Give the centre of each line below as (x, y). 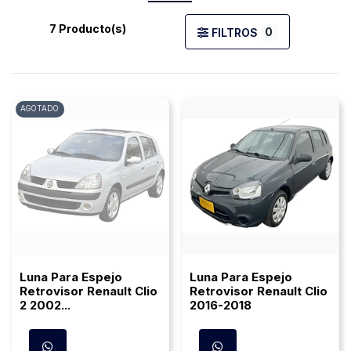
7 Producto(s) (88, 29)
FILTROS (234, 33)
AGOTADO (40, 109)
